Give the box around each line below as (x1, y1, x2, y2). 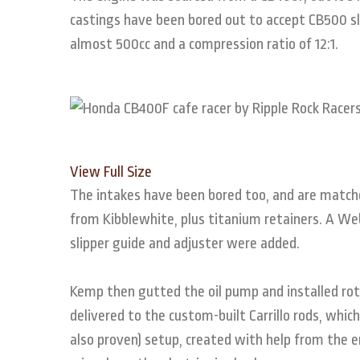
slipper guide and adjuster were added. (70, 234, 300, 252)
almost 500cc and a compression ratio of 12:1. (70, 35, 338, 53)
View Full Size (70, 162, 152, 181)
